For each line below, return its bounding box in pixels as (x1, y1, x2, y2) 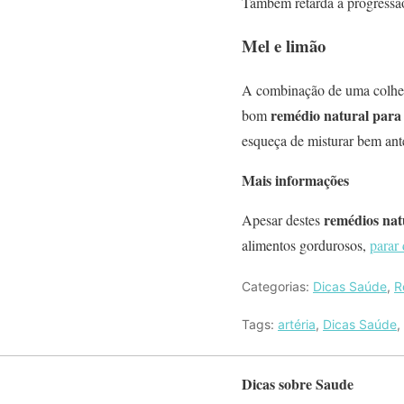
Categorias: (242, 279, 313, 294)
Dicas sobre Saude (242, 373, 353, 394)
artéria (278, 317, 316, 332)
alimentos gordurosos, (242, 235, 370, 254)
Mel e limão (242, 33, 326, 59)
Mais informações (242, 170, 349, 190)
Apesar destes (242, 210, 324, 229)
